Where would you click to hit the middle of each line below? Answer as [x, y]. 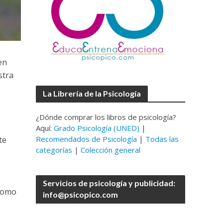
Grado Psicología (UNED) [97, 128]
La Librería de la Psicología [92, 93]
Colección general [111, 150]
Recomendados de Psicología [87, 139]
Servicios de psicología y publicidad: [109, 183]
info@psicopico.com [81, 194]
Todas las [162, 139]
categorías [54, 150]
